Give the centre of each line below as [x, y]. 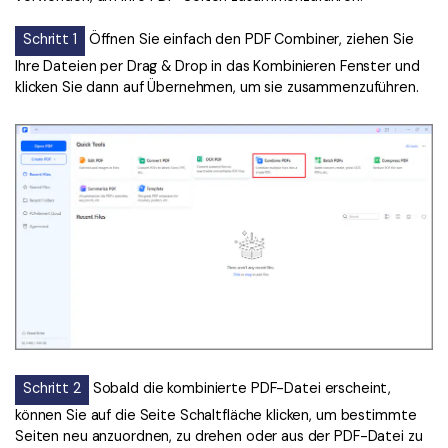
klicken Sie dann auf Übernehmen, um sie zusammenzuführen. [217, 87]
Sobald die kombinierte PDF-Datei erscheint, [240, 388]
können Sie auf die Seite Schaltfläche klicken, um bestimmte [216, 415]
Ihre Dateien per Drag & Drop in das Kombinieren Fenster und [217, 66]
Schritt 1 [50, 39]
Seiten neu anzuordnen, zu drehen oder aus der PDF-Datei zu [219, 436]
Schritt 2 [52, 388]
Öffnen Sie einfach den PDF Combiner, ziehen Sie [249, 39]
